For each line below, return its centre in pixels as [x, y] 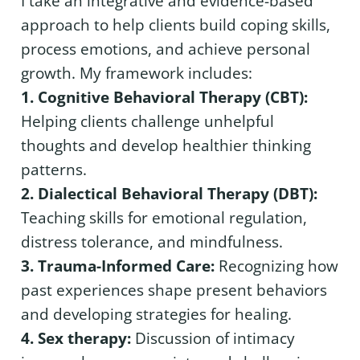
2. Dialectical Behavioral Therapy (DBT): [169, 194]
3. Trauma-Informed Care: [118, 266]
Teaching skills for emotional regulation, [164, 218]
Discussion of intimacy [213, 339]
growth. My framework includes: [137, 74]
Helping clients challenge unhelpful [147, 122]
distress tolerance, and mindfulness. [152, 242]
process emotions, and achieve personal [166, 49]
